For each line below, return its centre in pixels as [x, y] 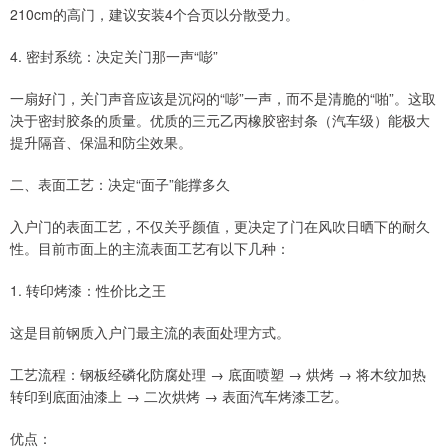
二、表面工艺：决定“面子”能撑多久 [120, 184]
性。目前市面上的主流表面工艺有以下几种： [150, 248]
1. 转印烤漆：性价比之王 [88, 290]
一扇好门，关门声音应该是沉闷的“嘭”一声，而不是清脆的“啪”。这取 [223, 98]
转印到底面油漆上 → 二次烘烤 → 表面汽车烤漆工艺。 [179, 396]
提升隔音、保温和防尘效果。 [101, 142]
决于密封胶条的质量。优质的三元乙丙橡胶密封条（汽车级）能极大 [220, 120]
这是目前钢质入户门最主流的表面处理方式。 [150, 332]
